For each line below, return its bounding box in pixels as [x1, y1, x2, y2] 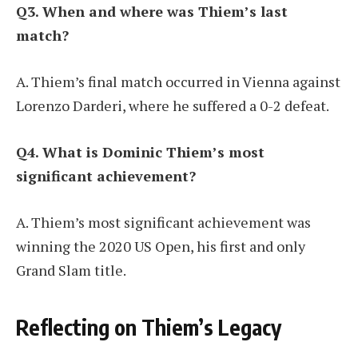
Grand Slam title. [16, 260, 126, 280]
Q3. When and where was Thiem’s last [16, 2, 288, 22]
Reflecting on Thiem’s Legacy [16, 312, 281, 340]
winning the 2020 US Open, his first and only [16, 236, 305, 256]
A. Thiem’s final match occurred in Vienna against [16, 72, 340, 92]
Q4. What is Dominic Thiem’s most [16, 141, 265, 161]
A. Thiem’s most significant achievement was [16, 212, 311, 232]
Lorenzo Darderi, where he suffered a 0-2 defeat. [16, 96, 329, 116]
